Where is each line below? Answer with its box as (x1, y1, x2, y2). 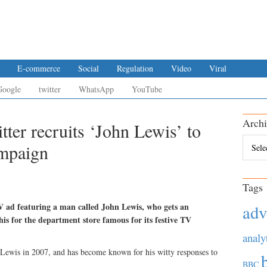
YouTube (132, 83, 162, 95)
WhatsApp (79, 83, 114, 95)
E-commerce (17, 63, 60, 74)
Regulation (117, 63, 153, 74)
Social (78, 63, 99, 74)
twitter (39, 83, 61, 95)
